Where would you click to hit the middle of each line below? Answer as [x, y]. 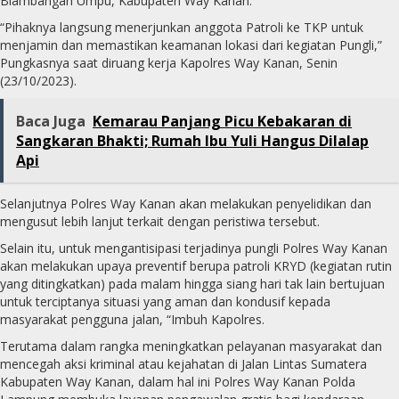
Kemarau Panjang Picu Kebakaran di [222, 122]
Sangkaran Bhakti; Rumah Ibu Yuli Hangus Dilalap [192, 141]
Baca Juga [51, 122]
